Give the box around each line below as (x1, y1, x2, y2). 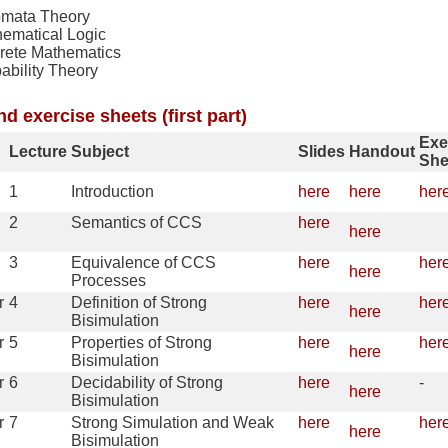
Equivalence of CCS (71, 254, 216, 272)
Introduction (71, 183, 154, 201)
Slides (298, 143, 345, 161)
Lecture (9, 143, 67, 161)
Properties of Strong (71, 334, 212, 352)
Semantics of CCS (71, 214, 202, 232)
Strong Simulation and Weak (71, 414, 274, 432)
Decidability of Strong (71, 374, 223, 392)
